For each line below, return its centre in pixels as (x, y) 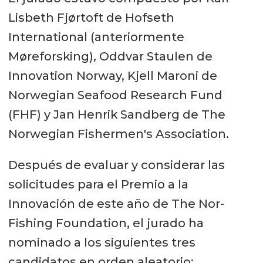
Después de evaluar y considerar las (116, 165)
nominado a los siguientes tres (102, 242)
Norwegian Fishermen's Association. (118, 134)
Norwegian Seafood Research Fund (115, 95)
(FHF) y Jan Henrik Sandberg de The (117, 114)
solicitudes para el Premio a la (98, 184)
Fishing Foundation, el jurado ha (106, 223)
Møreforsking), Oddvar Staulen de (110, 56)
